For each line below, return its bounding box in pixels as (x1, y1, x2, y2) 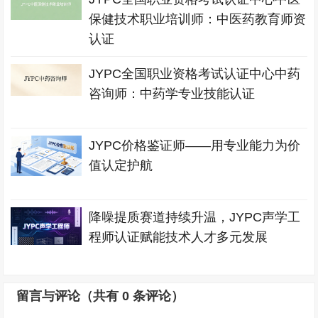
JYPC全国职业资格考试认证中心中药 (89, 67, 301, 81)
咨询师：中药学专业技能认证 (89, 87, 256, 101)
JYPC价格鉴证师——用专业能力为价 (89, 138, 301, 153)
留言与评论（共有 (16, 289, 123, 303)
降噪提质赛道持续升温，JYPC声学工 (89, 210, 301, 224)
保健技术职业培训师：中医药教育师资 (89, 12, 307, 26)
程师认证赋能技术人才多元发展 (89, 230, 268, 244)
